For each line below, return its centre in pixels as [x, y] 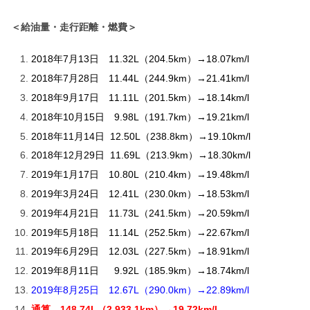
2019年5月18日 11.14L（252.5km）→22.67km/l [140, 232]
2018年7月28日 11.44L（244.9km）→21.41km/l [140, 79]
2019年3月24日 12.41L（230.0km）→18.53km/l [140, 193]
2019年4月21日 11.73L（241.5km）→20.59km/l [140, 213]
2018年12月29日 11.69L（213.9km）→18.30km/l [140, 155]
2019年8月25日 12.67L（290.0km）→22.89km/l [140, 290]
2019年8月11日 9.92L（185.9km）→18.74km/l [140, 271]
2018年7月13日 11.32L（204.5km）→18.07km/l [140, 59]
